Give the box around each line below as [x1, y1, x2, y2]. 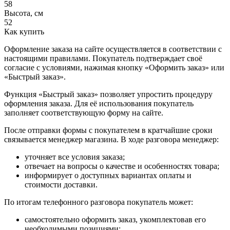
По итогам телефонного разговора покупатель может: [4, 198, 193, 207]
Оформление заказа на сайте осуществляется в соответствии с [4, 45, 222, 54]
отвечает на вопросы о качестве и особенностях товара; [25, 162, 219, 171]
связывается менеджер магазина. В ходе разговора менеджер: [4, 135, 219, 144]
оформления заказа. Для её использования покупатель [4, 99, 194, 108]
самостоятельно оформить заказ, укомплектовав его [25, 215, 206, 224]
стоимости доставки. [25, 180, 98, 189]
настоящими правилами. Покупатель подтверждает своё [4, 54, 202, 63]
